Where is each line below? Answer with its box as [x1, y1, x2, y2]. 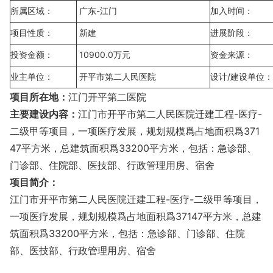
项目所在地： [10, 90, 68, 103]
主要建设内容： [10, 107, 78, 120]
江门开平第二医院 [68, 90, 146, 103]
